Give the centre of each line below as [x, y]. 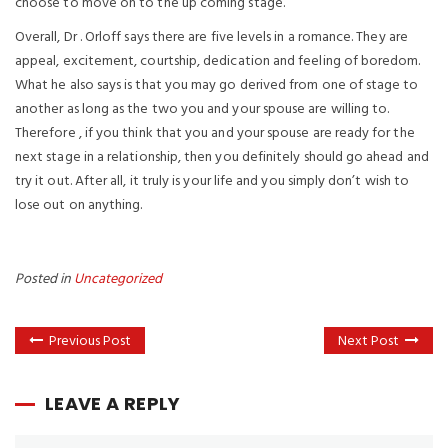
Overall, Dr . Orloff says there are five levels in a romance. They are [211, 37]
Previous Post [90, 341]
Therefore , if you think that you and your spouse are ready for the [215, 133]
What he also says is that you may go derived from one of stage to [217, 85]
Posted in [44, 279]
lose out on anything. [79, 205]
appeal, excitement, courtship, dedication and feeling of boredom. [218, 61]
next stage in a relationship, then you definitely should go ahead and [222, 157]
